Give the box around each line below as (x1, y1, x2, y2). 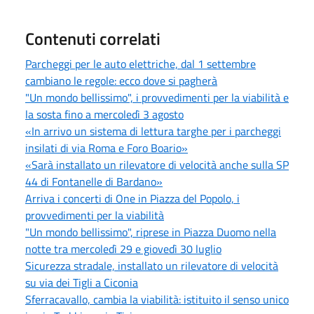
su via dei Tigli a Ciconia (25, 273, 138, 291)
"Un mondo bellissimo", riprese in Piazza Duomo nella (25, 223, 276, 240)
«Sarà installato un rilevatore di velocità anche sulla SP (25, 156, 289, 173)
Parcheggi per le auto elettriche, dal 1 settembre (25, 55, 256, 72)
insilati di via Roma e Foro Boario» (25, 139, 188, 156)
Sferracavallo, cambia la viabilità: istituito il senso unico (25, 290, 289, 308)
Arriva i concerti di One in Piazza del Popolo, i (25, 189, 240, 207)
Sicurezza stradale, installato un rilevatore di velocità (25, 257, 278, 274)
